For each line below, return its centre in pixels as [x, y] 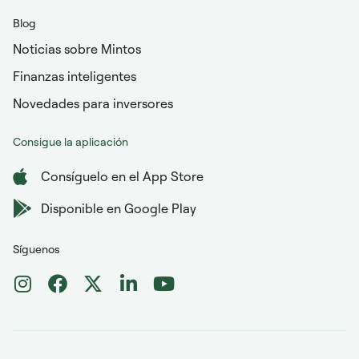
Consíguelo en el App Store [122, 176]
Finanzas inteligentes [75, 76]
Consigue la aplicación [71, 141]
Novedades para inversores [93, 103]
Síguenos [36, 248]
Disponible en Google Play [119, 208]
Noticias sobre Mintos [77, 48]
